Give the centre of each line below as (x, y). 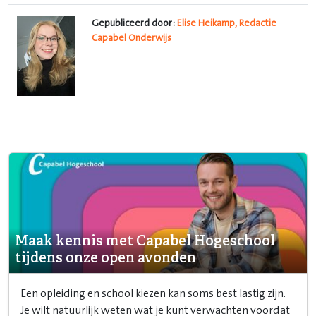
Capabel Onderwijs (132, 38)
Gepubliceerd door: (133, 24)
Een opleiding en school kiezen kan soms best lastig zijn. (153, 293)
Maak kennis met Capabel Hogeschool (145, 241)
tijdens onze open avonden (105, 258)
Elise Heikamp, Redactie (227, 24)
